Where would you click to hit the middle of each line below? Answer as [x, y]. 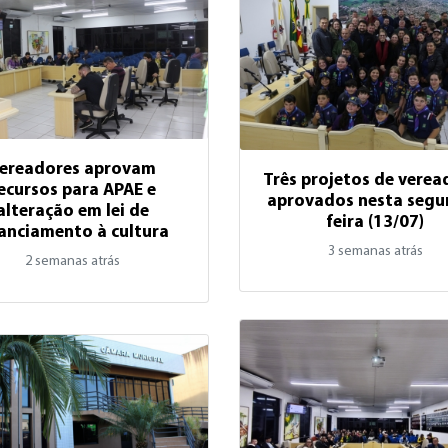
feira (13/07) [375, 222]
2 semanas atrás [73, 261]
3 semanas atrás [375, 251]
